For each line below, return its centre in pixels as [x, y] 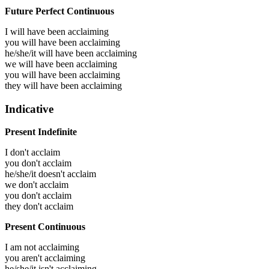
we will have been [41, 64]
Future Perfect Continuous [59, 11]
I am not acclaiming [42, 247]
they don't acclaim [39, 207]
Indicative [29, 109]
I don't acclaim [32, 153]
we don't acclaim [37, 185]
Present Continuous [45, 227]
